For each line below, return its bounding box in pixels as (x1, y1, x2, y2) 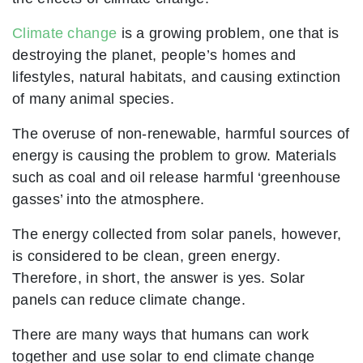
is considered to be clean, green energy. (12, 247, 280, 265)
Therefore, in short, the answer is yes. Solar (12, 269, 305, 287)
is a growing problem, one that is (117, 24, 340, 42)
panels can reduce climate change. (12, 291, 246, 309)
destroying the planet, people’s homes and (12, 46, 297, 64)
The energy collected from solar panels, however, (12, 225, 342, 243)
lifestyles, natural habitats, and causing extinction (12, 68, 341, 86)
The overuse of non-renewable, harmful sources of (12, 125, 350, 143)
